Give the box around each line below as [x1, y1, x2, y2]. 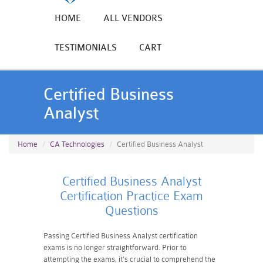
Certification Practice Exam [60, 189, 203, 203]
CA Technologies [50, 140, 104, 149]
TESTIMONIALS [55, 43, 117, 53]
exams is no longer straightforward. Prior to [43, 243, 187, 252]
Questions [104, 204, 159, 218]
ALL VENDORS [103, 14, 163, 23]
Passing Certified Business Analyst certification [43, 231, 198, 240]
